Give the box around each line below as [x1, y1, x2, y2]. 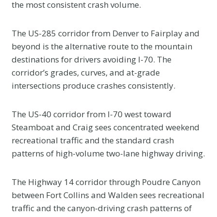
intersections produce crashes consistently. [12, 79, 175, 91]
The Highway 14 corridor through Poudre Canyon [12, 176, 201, 187]
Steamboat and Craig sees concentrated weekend [12, 121, 200, 133]
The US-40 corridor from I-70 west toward [12, 108, 171, 120]
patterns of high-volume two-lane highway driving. [12, 147, 205, 159]
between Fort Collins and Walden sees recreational [12, 189, 204, 201]
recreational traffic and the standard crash [12, 134, 174, 146]
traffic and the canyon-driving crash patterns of [12, 202, 192, 214]
